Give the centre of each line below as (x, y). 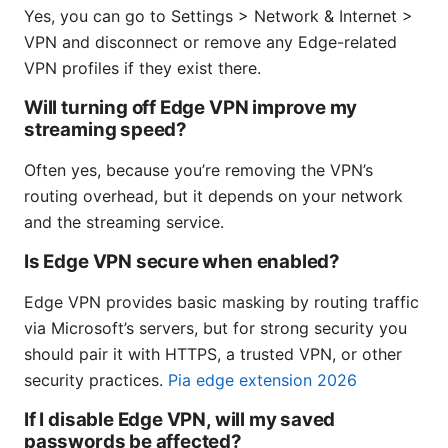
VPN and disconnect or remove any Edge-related (210, 41)
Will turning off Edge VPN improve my (191, 107)
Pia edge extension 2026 (262, 379)
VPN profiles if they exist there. (142, 67)
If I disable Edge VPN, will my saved (180, 419)
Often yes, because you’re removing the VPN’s (198, 169)
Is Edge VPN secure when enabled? (182, 261)
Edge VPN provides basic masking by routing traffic (221, 301)
